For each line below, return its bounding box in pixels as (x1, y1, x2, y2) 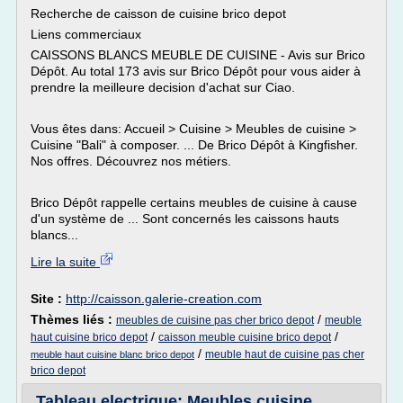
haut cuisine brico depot (31, 331, 148, 344)
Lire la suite (31, 255, 100, 269)
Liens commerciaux (31, 27, 141, 41)
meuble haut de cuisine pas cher (205, 348, 364, 361)
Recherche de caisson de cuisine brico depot (31, 6, 286, 21)
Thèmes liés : (31, 312, 116, 327)
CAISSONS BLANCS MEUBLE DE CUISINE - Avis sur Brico (31, 48, 365, 62)
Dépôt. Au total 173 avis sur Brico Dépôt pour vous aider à (31, 64, 361, 78)
